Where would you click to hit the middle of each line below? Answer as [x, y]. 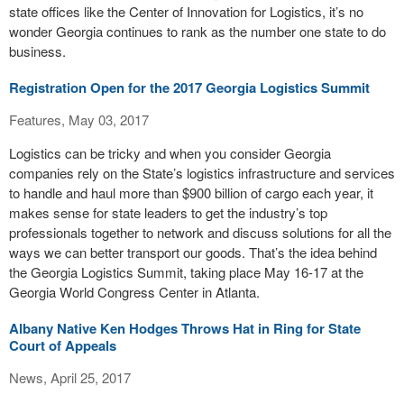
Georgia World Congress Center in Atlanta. [134, 292]
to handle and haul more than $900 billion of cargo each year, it [191, 193]
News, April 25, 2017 [70, 377]
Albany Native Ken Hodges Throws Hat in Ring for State [185, 328]
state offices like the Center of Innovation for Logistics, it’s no [186, 11]
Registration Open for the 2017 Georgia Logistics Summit [189, 87]
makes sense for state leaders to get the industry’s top [168, 212]
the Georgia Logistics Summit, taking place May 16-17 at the [186, 272]
